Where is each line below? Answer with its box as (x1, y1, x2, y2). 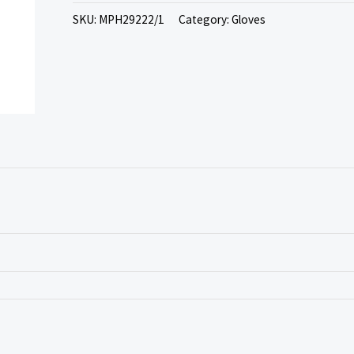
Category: (179, 12, 232, 28)
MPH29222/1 (99, 12, 164, 28)
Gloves (232, 12, 265, 28)
